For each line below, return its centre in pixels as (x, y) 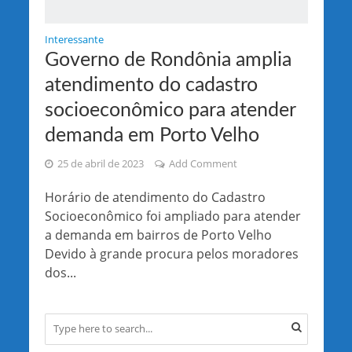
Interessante (74, 39)
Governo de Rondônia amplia (168, 60)
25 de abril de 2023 (100, 163)
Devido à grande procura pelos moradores (171, 253)
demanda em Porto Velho (152, 135)
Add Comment (203, 163)
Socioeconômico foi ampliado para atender (172, 216)
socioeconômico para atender (170, 110)
